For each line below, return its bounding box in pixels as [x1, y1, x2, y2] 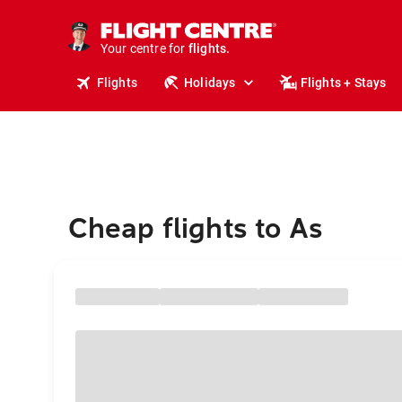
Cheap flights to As [67, 210, 324, 245]
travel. [188, 62, 227, 77]
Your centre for [100, 41, 186, 56]
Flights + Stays [300, 75, 387, 90]
